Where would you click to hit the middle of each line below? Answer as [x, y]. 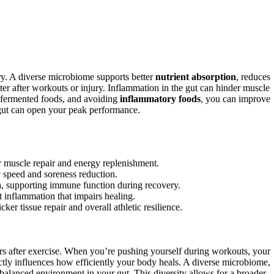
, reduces [253, 76]
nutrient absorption [196, 76]
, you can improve [235, 98]
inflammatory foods [160, 98]
